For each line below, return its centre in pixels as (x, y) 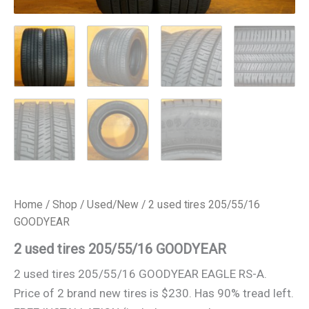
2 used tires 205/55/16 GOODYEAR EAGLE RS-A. (140, 274)
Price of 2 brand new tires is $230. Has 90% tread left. (154, 293)
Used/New (113, 204)
